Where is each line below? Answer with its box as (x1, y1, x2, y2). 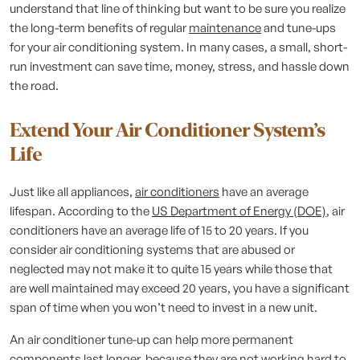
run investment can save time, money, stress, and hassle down (10, 59, 350, 74)
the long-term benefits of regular (10, 20, 189, 35)
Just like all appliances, (10, 184, 135, 199)
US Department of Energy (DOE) (152, 203, 326, 219)
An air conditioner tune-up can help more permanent (10, 332, 293, 347)
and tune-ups (261, 20, 336, 35)
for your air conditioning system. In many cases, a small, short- (10, 39, 347, 55)
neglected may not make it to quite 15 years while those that (10, 261, 333, 276)
